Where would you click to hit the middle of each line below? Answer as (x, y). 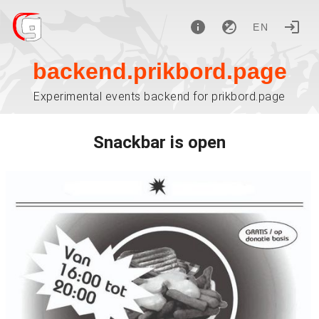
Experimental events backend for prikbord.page (159, 96)
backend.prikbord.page (159, 71)
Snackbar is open (159, 142)
